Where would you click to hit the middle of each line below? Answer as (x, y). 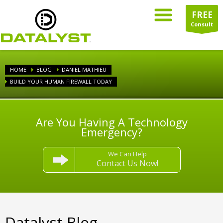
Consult (202, 24)
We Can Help (128, 154)
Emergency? (111, 132)
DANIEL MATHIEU (84, 69)
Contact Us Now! (128, 163)
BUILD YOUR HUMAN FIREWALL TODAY (61, 81)
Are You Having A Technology (111, 122)
